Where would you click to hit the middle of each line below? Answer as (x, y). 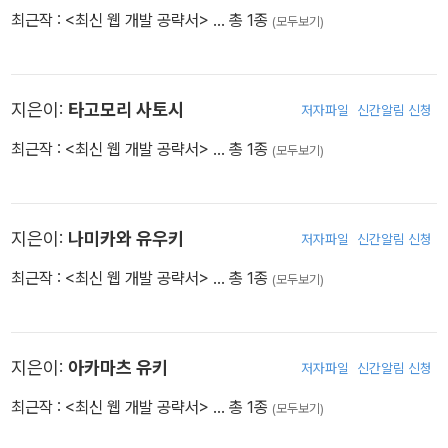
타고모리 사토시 (126, 109)
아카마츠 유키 (118, 367)
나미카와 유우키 (126, 238)
